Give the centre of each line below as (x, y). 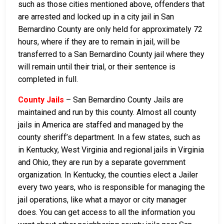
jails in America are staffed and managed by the (101, 124)
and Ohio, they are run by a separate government (102, 162)
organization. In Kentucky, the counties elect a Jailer (108, 174)
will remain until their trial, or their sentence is (97, 66)
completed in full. (48, 79)
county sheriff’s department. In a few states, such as (109, 137)
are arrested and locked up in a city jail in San (96, 16)
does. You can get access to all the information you (106, 212)
